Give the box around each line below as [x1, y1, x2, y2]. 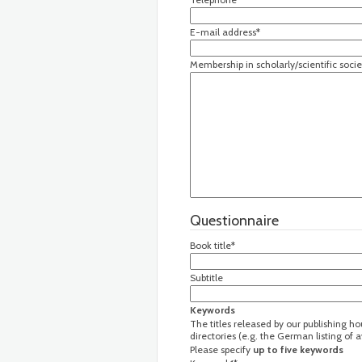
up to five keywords [253, 343, 343, 356]
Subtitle [190, 271, 223, 284]
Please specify [190, 343, 253, 356]
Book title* [190, 239, 235, 251]
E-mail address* [190, 26, 260, 38]
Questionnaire [190, 212, 279, 229]
